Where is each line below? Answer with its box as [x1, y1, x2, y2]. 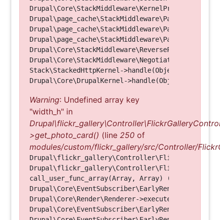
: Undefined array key [59, 95, 139, 105]
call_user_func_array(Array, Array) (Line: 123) [29, 174, 210, 182]
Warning [29, 95, 59, 105]
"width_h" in [29, 107, 73, 116]
